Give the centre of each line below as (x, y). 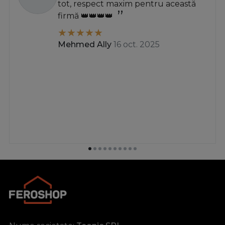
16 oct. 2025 (137, 44)
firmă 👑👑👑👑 (85, 16)
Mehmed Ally (85, 44)
